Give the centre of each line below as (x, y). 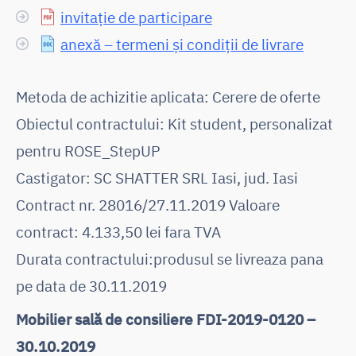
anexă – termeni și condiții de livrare (182, 44)
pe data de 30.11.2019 (91, 285)
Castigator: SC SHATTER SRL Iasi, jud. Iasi (157, 177)
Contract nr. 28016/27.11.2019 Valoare (148, 204)
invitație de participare (136, 17)
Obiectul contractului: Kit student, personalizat (174, 123)
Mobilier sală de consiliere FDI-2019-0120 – (166, 319)
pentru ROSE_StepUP (88, 150)
